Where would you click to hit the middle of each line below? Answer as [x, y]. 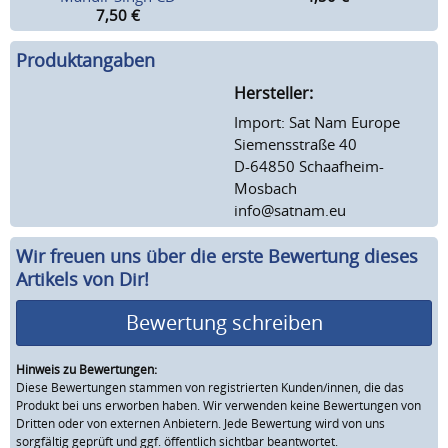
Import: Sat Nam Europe [317, 121]
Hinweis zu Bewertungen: [86, 370]
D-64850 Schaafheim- [309, 165]
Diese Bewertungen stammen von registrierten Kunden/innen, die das [210, 388]
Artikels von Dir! [82, 279]
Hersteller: [273, 92]
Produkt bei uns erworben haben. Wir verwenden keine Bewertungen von [218, 406]
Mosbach [265, 187]
